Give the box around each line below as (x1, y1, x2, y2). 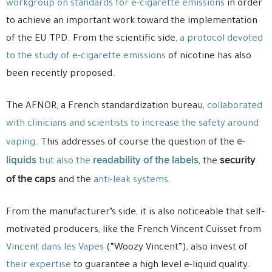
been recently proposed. (6, 69, 115, 80)
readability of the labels (93, 154, 199, 166)
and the (56, 175, 93, 186)
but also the (36, 156, 93, 167)
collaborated (207, 101, 262, 112)
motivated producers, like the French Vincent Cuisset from (6, 225, 261, 236)
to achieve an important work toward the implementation (6, 16, 257, 27)
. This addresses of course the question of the (35, 137, 237, 148)
